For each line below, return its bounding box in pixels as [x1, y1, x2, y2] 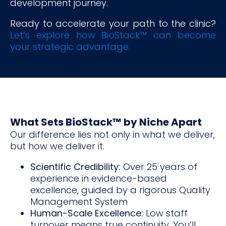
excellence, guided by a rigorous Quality [30, 183, 210, 196]
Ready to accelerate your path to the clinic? [10, 17, 216, 30]
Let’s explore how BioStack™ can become [10, 28, 216, 41]
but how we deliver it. [10, 139, 104, 152]
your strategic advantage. [10, 40, 130, 53]
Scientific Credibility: [30, 160, 121, 173]
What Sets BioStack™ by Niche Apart [10, 115, 202, 129]
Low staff [143, 206, 188, 219]
